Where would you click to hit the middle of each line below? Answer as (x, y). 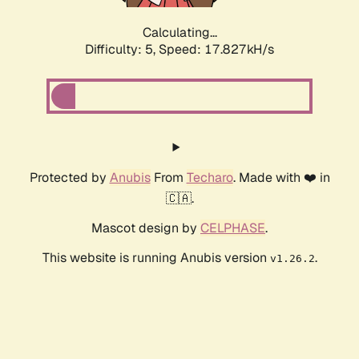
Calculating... (179, 33)
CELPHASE (233, 228)
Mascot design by (146, 228)
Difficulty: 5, (122, 50)
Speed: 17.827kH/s (216, 50)
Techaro (210, 178)
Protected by (69, 178)
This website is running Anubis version (156, 258)
